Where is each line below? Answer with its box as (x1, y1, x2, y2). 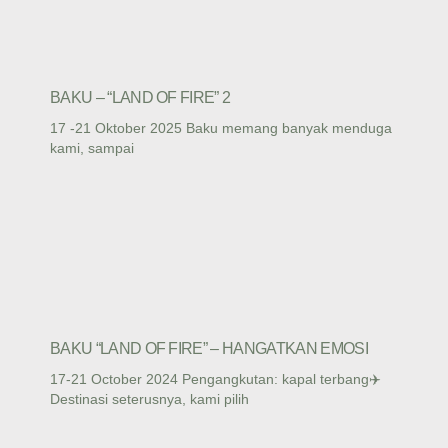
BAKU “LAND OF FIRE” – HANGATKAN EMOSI (50, 340, 368, 358)
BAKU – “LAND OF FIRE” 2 (50, 88, 231, 106)
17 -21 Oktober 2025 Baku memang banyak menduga (50, 119, 392, 136)
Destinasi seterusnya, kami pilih (50, 391, 249, 408)
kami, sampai (50, 139, 134, 156)
